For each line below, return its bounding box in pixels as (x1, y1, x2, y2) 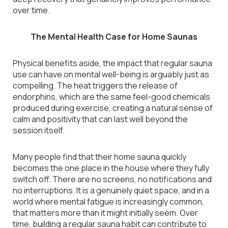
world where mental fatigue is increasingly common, (13, 196, 204, 207)
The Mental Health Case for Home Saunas (31, 31, 197, 42)
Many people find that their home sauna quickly (13, 151, 186, 162)
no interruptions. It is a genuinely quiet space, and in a (13, 185, 209, 196)
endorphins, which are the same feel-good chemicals (13, 91, 210, 102)
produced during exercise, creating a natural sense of (13, 102, 213, 113)
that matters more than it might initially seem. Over (13, 207, 198, 218)
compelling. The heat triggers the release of (13, 80, 178, 91)
